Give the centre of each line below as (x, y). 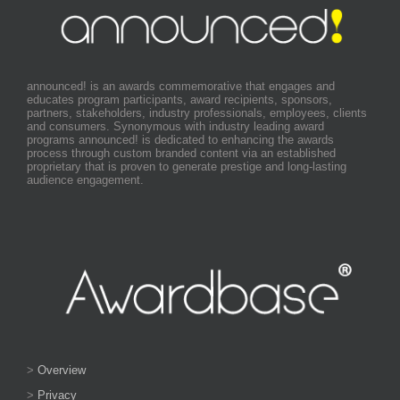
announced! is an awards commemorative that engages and (181, 87)
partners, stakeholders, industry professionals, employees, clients (197, 113)
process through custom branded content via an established (181, 154)
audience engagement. (85, 180)
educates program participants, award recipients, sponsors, (179, 100)
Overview (62, 370)
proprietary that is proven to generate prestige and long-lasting (187, 167)
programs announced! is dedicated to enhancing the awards (180, 140)
